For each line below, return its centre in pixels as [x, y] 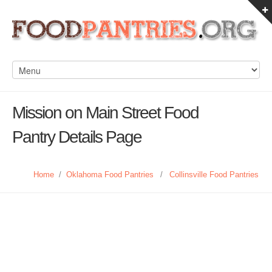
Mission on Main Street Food [105, 113]
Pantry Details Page [77, 137]
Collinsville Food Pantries [214, 175]
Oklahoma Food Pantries [110, 175]
